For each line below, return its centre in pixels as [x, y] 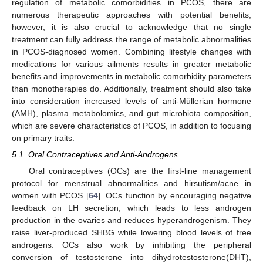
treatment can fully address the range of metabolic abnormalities [131, 39]
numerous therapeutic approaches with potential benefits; [131, 15]
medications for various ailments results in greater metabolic [131, 64]
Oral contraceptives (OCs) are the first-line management [140, 171]
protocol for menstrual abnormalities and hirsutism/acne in [131, 183]
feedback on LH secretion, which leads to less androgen [131, 208]
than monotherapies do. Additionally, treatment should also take [131, 89]
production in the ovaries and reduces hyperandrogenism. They [131, 220]
